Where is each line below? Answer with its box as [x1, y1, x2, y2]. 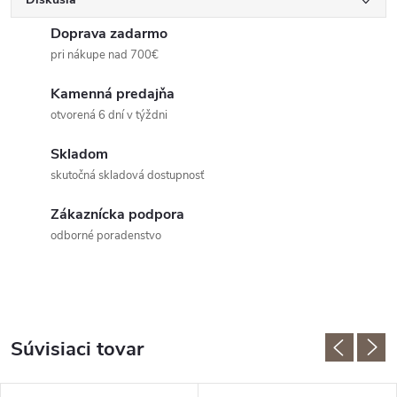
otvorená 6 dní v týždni [51, 107, 167, 123]
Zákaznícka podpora [51, 205, 184, 224]
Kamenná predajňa [51, 84, 175, 104]
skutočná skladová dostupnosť [51, 167, 204, 183]
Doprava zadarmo [51, 24, 167, 43]
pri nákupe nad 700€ [51, 47, 159, 63]
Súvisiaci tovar [11, 336, 144, 362]
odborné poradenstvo [51, 228, 161, 244]
